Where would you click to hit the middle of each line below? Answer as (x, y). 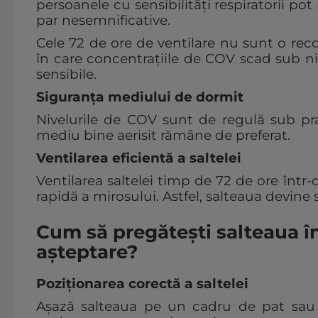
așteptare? (87, 252)
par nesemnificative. (103, 21)
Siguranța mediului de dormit (140, 97)
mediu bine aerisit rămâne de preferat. (163, 136)
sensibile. (66, 75)
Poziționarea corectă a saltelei (142, 284)
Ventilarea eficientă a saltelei (139, 158)
